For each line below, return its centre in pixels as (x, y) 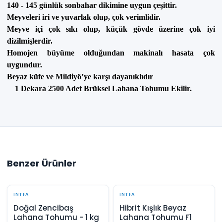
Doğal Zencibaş (43, 208)
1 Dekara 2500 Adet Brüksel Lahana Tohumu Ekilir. (99, 88)
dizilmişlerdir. (30, 41)
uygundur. (25, 64)
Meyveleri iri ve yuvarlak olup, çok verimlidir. (84, 17)
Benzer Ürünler (42, 163)
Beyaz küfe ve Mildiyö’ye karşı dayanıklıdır (80, 76)
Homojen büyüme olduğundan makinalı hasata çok (111, 53)
